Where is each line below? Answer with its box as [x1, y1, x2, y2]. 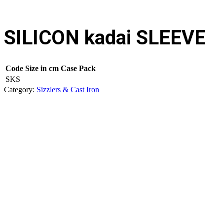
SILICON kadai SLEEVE [4, 26, 206, 49]
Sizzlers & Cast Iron [37, 85, 99, 94]
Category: [4, 85, 37, 94]
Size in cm [25, 64, 59, 73]
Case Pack [61, 64, 96, 73]
